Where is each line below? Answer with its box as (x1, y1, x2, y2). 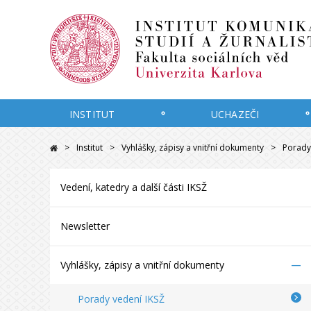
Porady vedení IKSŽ (77, 292, 165, 305)
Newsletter (60, 219, 110, 233)
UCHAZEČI (211, 108, 260, 121)
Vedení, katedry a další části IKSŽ (60, 180, 207, 194)
